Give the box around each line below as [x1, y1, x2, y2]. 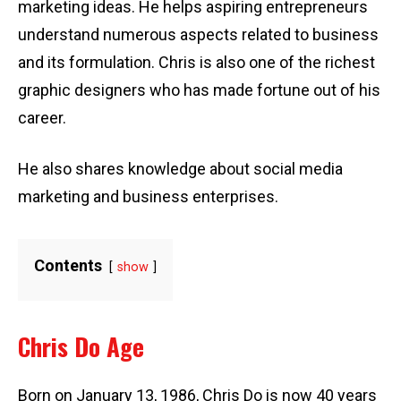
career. [18, 108, 66, 127]
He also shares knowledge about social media [18, 159, 343, 178]
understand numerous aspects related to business [18, 25, 379, 44]
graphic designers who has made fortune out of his [18, 81, 380, 99]
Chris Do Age [18, 328, 144, 364]
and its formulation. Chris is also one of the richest [18, 53, 375, 72]
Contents [34, 256, 102, 275]
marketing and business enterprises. [18, 187, 278, 206]
